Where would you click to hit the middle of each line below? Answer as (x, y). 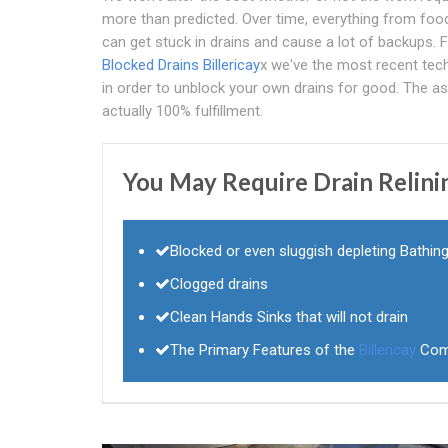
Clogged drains (219, 283)
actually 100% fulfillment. (182, 110)
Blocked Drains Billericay (181, 64)
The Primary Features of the (264, 349)
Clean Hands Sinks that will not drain (289, 316)
